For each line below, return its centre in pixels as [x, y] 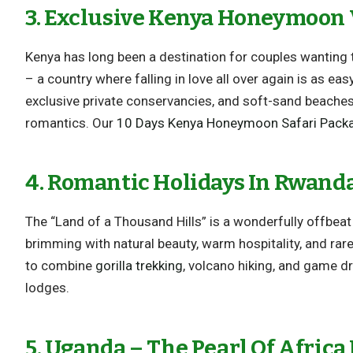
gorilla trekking [139, 266]
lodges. [48, 288]
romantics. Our [71, 123]
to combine [61, 266]
